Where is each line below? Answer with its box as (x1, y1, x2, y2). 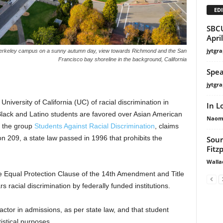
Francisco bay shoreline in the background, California (58, 56, 187, 62)
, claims (154, 122, 179, 130)
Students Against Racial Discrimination (34, 122, 155, 130)
